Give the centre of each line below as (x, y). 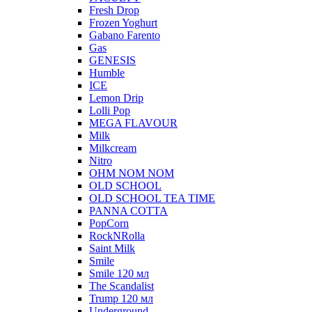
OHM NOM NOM (132, 173)
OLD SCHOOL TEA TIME (152, 198)
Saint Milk (112, 248)
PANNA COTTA (128, 210)
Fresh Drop (114, 10)
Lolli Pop (110, 110)
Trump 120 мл (121, 298)
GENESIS (112, 60)
